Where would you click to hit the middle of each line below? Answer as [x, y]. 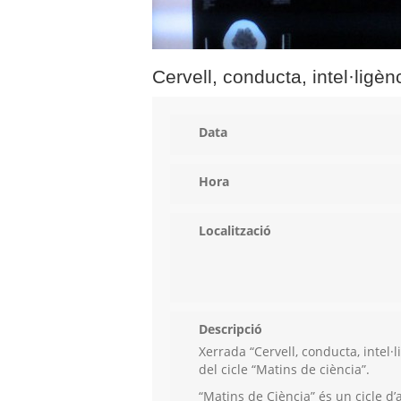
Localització [235, 231]
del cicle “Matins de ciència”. [284, 370]
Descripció [230, 329]
